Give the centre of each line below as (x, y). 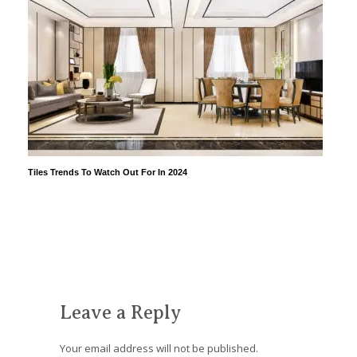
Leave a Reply (120, 312)
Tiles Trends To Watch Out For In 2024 (108, 172)
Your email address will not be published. (159, 348)
